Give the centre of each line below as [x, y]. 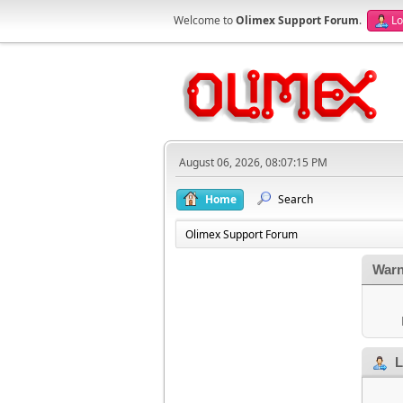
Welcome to [205, 20]
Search [296, 199]
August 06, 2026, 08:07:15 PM [253, 162]
